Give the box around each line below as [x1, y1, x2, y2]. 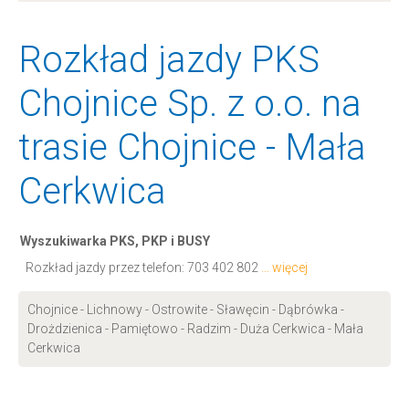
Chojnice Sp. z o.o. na [18, 82, 362, 125]
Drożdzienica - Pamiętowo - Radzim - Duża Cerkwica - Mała [27, 321, 363, 336]
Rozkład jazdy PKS [18, 38, 320, 81]
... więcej [261, 260, 308, 275]
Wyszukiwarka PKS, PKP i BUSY [20, 234, 210, 248]
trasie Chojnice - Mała [18, 126, 366, 169]
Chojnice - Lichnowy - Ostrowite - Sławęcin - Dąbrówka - [27, 302, 344, 317]
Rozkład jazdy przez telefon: [26, 260, 187, 275]
